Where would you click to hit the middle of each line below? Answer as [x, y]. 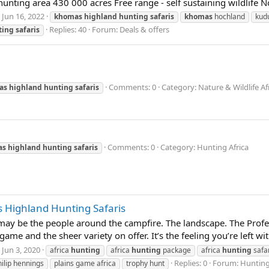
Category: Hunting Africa [204, 147]
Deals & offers [144, 30]
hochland [229, 17]
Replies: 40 [68, 30]
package [176, 250]
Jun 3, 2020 [21, 250]
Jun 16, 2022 [23, 17]
